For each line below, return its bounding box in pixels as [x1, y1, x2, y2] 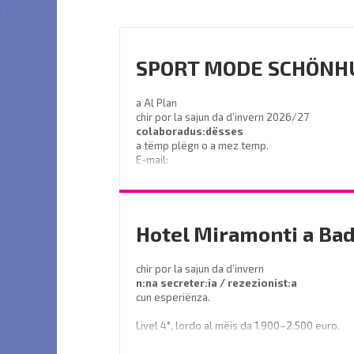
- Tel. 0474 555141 [136, 196, 220, 209]
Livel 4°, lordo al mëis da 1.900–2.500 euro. [136, 319, 342, 332]
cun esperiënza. [136, 291, 213, 303]
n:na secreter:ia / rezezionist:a [136, 277, 302, 289]
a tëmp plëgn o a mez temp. [136, 139, 271, 152]
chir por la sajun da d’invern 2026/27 [136, 111, 309, 123]
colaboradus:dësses [136, 125, 246, 137]
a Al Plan [136, 96, 179, 109]
